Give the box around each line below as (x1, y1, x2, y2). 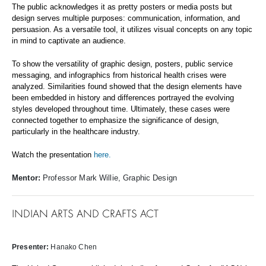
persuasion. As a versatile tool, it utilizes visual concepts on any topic (12, 25, 252, 34)
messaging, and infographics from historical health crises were (12, 71, 226, 80)
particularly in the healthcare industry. (12, 127, 142, 136)
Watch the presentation (12, 150, 94, 159)
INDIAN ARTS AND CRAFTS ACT (12, 207, 159, 220)
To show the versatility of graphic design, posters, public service (12, 59, 233, 68)
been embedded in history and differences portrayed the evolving (12, 93, 234, 102)
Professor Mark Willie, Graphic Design (43, 173, 178, 182)
